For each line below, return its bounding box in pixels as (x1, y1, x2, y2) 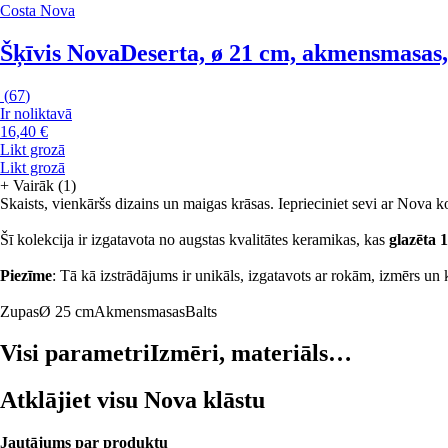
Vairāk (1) (13, 176, 76, 194)
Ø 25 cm (39, 302, 94, 320)
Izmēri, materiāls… (150, 340, 352, 367)
